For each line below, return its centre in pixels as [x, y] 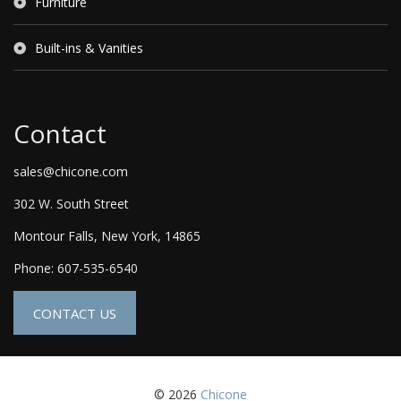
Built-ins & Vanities [89, 48]
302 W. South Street [71, 204]
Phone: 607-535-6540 [76, 269]
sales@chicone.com [71, 172]
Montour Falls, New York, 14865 [107, 236]
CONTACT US [75, 314]
